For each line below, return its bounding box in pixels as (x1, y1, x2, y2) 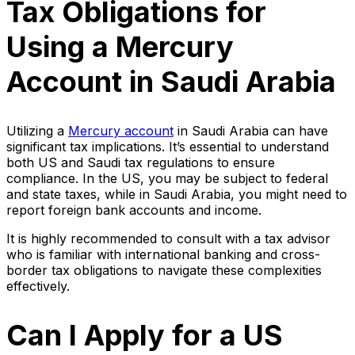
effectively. (6, 278, 70, 295)
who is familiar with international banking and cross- (6, 246, 320, 263)
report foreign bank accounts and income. (6, 202, 261, 219)
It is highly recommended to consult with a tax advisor (6, 231, 330, 247)
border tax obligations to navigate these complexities (6, 262, 322, 279)
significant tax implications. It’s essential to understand (6, 139, 329, 155)
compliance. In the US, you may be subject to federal (6, 170, 328, 187)
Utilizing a (6, 123, 68, 139)
